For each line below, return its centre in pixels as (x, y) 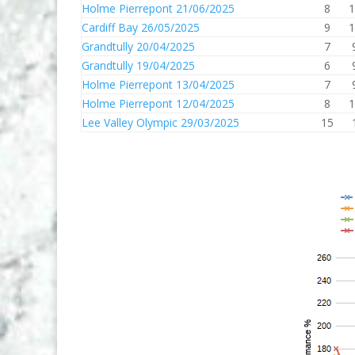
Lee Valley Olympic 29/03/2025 (160, 122)
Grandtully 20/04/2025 (138, 46)
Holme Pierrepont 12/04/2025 (158, 103)
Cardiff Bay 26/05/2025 (141, 27)
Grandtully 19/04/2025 (138, 65)
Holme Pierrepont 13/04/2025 (158, 84)
